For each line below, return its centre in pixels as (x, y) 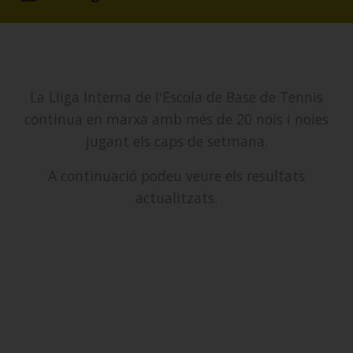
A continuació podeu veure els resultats (176, 176)
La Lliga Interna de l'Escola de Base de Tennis (176, 97)
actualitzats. (176, 198)
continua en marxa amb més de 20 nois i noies (176, 119)
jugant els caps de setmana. (176, 141)
